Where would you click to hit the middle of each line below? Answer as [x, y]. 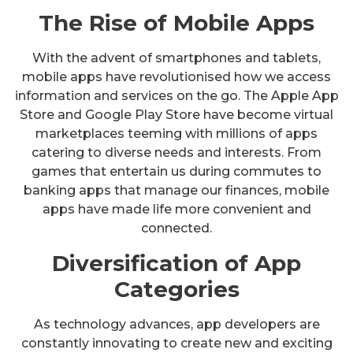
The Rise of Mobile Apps [176, 22]
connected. [176, 228]
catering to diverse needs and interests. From [176, 152]
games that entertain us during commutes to [176, 171]
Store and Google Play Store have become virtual [176, 114]
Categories [176, 289]
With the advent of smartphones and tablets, [176, 58]
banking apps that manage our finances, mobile [176, 190]
